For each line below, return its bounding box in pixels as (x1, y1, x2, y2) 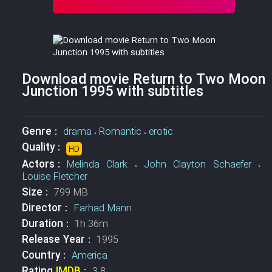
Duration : (21, 216, 75, 233)
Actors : (21, 157, 66, 173)
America (71, 248, 107, 263)
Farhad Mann (73, 201, 132, 216)
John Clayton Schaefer (143, 157, 251, 172)
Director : (21, 200, 73, 217)
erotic (148, 124, 173, 140)
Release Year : (21, 232, 97, 248)
